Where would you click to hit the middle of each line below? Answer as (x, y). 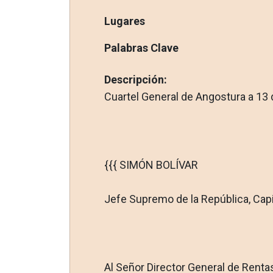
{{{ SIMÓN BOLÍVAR (151, 165)
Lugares (124, 21)
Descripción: (135, 79)
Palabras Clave (141, 48)
